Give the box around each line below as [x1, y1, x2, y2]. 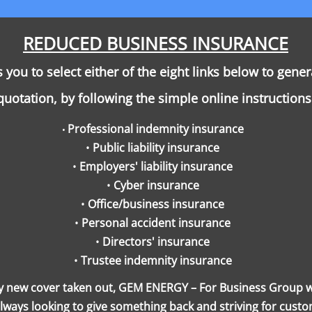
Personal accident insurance [81, 215, 231, 231]
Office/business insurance [88, 196, 224, 212]
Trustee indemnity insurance [80, 253, 232, 268]
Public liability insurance [93, 140, 219, 155]
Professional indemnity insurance [67, 121, 244, 136]
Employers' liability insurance [79, 159, 233, 174]
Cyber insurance [113, 178, 199, 193]
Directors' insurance [102, 234, 210, 249]
